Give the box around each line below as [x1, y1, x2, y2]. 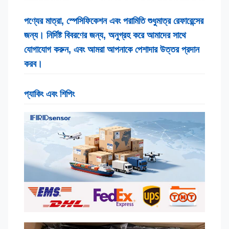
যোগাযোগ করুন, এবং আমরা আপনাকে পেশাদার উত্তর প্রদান [24, 44, 199, 55]
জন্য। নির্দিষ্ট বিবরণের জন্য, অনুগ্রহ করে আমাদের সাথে [24, 30, 186, 40]
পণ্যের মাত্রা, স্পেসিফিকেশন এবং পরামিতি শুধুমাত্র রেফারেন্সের [24, 16, 203, 26]
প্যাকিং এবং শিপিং [24, 89, 75, 99]
